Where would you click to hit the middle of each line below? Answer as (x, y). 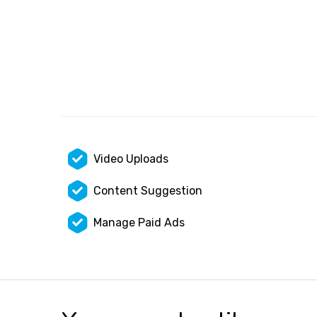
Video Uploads (131, 158)
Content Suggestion (148, 190)
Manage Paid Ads (139, 222)
